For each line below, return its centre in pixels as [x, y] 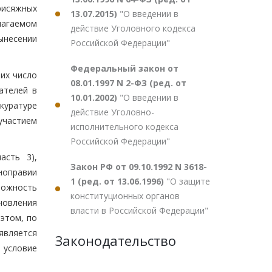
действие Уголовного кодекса [133, 28]
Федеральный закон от [124, 68]
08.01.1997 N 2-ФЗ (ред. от [128, 83]
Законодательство [116, 240]
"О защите [188, 181]
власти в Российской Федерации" [139, 210]
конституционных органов [125, 196]
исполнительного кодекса [124, 127]
